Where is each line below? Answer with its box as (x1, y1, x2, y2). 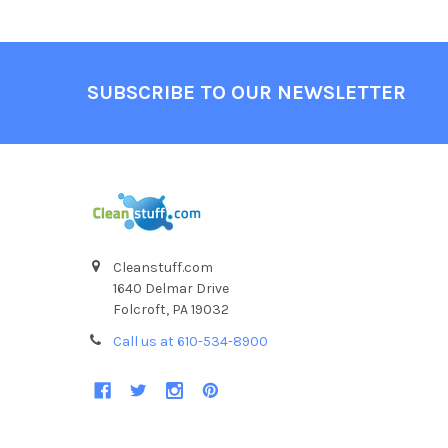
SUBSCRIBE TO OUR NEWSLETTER (86, 81, 406, 105)
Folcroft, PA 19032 (112, 300, 229, 318)
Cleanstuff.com (112, 258, 213, 276)
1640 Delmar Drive (112, 279, 229, 297)
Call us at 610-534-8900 (112, 332, 268, 350)
